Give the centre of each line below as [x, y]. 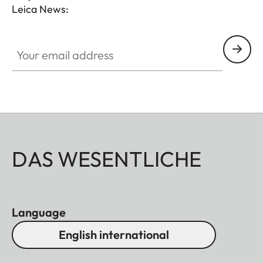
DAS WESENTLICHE [107, 159]
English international [114, 234]
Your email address [51, 41]
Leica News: [40, 9]
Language [39, 212]
